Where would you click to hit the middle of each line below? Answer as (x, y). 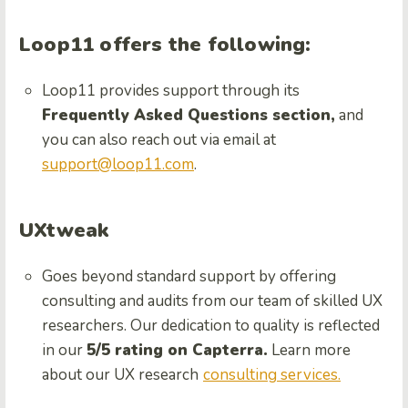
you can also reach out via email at (159, 140)
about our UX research (120, 375)
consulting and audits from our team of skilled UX (212, 301)
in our (64, 351)
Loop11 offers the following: (165, 45)
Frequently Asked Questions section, (189, 116)
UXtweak (64, 231)
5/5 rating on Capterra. (177, 351)
